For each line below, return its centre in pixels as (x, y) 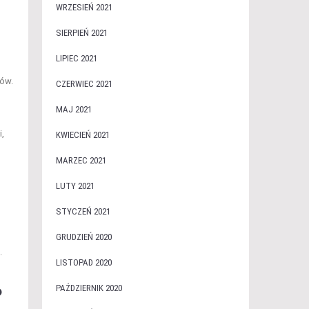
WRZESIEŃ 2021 (84, 7)
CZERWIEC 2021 (84, 84)
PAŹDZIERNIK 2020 (89, 288)
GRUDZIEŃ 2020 (83, 237)
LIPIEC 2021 (76, 58)
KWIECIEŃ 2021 (82, 135)
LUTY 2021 (75, 186)
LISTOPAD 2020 (83, 262)
